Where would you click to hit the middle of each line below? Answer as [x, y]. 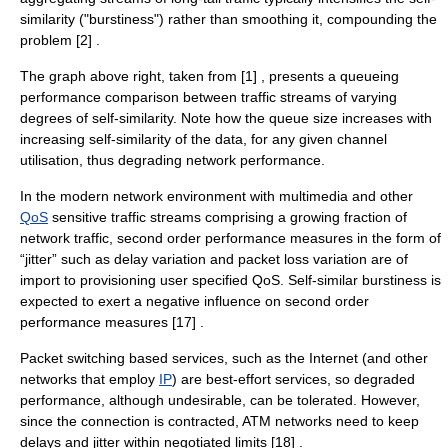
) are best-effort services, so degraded [293, 379]
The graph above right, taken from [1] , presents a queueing [209, 76]
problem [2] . [60, 40]
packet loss [273, 259]
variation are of [358, 259]
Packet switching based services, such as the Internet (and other [224, 358]
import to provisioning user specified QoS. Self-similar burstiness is [230, 280]
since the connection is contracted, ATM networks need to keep [219, 421]
